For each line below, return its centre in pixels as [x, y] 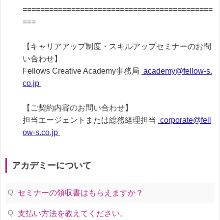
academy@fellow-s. [177, 71]
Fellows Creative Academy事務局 [82, 71]
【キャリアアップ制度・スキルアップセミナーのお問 [117, 46]
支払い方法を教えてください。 [73, 213]
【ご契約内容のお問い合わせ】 [78, 108]
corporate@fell [185, 120]
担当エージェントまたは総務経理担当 [90, 120]
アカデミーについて [52, 165]
